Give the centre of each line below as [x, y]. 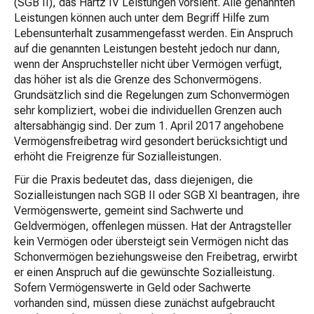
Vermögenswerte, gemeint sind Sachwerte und [129, 211]
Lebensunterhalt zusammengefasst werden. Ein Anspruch [153, 33]
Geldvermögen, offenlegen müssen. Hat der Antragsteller [153, 226]
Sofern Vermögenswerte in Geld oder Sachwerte [132, 288]
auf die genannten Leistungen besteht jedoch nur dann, [147, 49]
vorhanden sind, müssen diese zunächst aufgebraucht [144, 303]
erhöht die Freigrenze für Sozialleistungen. [118, 157]
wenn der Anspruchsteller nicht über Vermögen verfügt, [148, 64]
